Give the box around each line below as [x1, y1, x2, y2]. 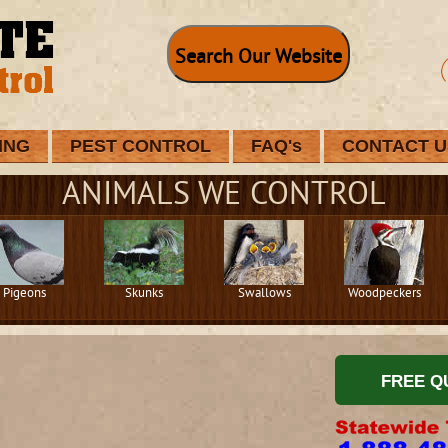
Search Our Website [174, 46, 342, 71]
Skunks [125, 286, 163, 302]
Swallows [237, 286, 291, 302]
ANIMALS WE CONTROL [62, 176, 386, 216]
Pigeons [2, 286, 46, 302]
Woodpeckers [347, 286, 421, 302]
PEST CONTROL [70, 136, 211, 156]
